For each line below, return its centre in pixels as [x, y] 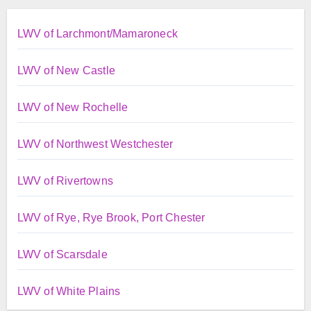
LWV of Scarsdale [62, 254]
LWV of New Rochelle [73, 107]
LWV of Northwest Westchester [95, 144]
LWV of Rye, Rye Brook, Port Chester [111, 217]
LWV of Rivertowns [65, 180]
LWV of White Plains [69, 291]
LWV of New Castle [66, 70]
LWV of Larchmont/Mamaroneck [97, 33]
